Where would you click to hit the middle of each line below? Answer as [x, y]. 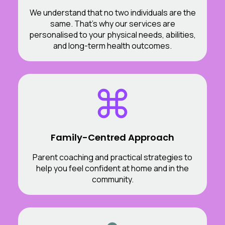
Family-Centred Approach [113, 137]
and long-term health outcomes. [113, 45]
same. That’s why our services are [113, 23]
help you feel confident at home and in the [113, 168]
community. [113, 179]
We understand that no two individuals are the [113, 12]
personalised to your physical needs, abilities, [113, 34]
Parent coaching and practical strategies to [113, 157]
